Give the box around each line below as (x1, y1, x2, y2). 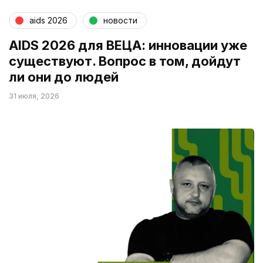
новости (103, 15, 137, 26)
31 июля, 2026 (9, 91, 59, 100)
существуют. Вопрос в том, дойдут (9, 53, 241, 69)
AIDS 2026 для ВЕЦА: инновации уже (9, 37, 247, 53)
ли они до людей (9, 69, 119, 85)
